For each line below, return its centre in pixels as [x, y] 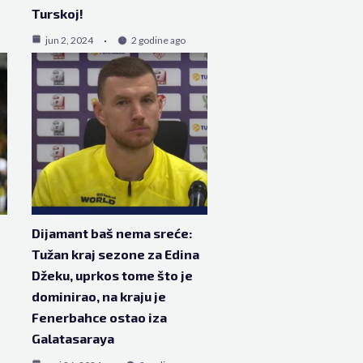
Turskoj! [57, 13]
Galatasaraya [73, 338]
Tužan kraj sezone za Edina [115, 254]
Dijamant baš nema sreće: [111, 233]
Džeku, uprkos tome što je [112, 275]
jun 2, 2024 [69, 40]
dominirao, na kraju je [98, 296]
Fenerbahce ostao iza [99, 317]
